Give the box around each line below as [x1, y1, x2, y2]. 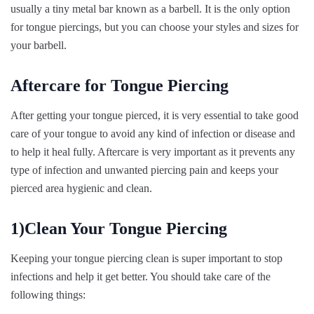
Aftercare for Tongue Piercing [11, 76, 228, 95]
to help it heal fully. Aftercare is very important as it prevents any [11, 145, 295, 158]
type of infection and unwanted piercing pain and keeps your [11, 163, 278, 176]
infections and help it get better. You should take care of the [11, 270, 271, 282]
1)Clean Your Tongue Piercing [11, 219, 227, 238]
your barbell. [11, 39, 67, 51]
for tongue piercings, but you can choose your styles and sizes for [11, 20, 299, 33]
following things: [11, 288, 86, 301]
